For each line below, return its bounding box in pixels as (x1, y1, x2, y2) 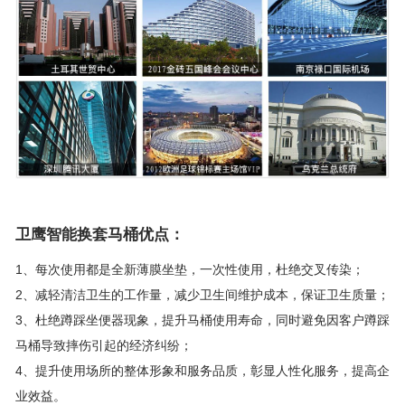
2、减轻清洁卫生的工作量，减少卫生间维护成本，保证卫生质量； (14, 287, 390, 303)
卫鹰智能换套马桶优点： (14, 226, 189, 244)
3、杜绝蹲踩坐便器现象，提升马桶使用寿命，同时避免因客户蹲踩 (14, 313, 390, 328)
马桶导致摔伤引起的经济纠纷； (14, 338, 193, 353)
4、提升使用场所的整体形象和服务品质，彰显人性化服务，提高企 (14, 363, 390, 379)
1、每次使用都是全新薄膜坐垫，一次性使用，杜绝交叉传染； (14, 262, 364, 278)
